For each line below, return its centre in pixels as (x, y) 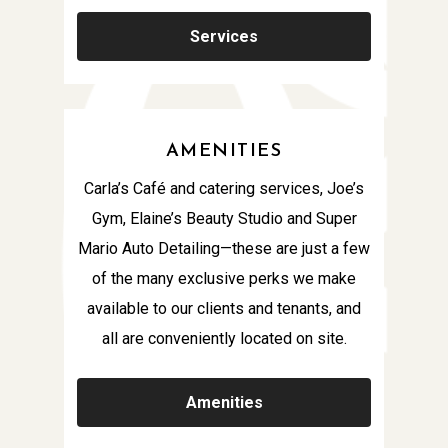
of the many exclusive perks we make (224, 278)
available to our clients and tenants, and (224, 308)
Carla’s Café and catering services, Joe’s (224, 188)
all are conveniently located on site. (224, 338)
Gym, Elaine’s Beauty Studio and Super (224, 218)
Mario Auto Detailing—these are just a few (224, 248)
